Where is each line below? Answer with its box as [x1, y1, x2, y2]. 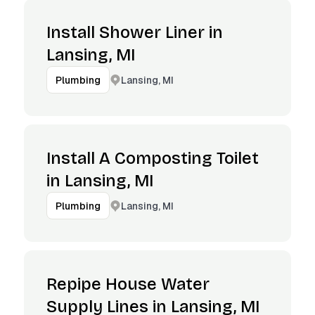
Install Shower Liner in [46, 22, 223, 42]
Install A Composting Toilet [46, 148, 259, 168]
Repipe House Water [46, 274, 210, 294]
